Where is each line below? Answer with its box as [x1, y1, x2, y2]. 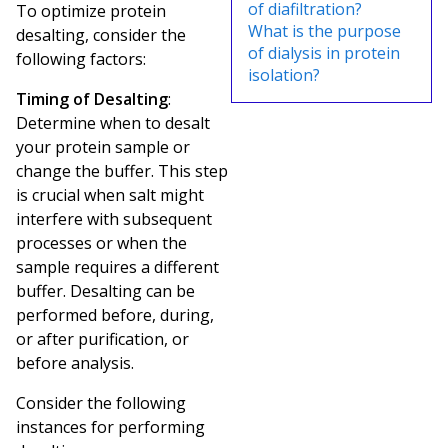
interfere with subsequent [16, 207, 212, 230]
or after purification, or [16, 327, 189, 350]
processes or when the [16, 231, 187, 254]
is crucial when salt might [16, 183, 204, 206]
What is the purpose [248, 20, 401, 42]
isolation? [248, 64, 320, 86]
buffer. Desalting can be [16, 279, 195, 302]
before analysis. [16, 351, 134, 374]
